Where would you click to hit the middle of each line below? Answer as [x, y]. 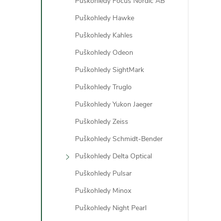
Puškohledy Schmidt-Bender [119, 139]
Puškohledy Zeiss [102, 122]
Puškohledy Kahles [104, 35]
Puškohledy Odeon [104, 53]
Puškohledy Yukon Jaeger [114, 104]
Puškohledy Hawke [105, 18]
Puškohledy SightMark [110, 70]
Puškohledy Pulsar [103, 173]
